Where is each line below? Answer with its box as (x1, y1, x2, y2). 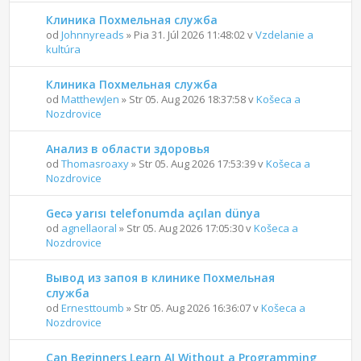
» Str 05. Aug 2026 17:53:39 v (129, 156, 267, 171)
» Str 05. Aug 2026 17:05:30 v (117, 220, 255, 235)
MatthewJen (61, 91, 120, 106)
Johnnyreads (61, 27, 125, 42)
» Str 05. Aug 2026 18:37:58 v (119, 91, 257, 106)
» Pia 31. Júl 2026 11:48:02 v (124, 27, 256, 42)
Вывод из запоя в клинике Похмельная (46, 269, 276, 285)
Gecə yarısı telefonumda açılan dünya (46, 205, 261, 221)
